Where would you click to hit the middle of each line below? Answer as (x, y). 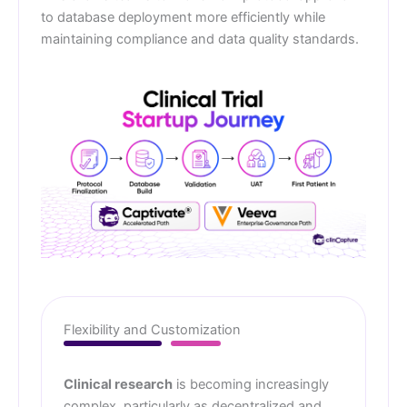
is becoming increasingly (251, 384)
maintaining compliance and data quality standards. (200, 40)
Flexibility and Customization (152, 329)
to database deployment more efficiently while (183, 18)
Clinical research (118, 384)
